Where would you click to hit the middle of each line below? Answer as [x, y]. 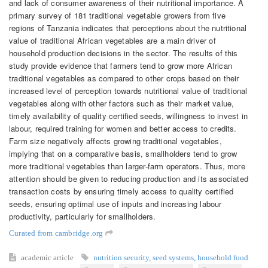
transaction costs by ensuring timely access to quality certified [121, 191]
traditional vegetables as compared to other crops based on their [124, 78]
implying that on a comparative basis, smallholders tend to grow [123, 153]
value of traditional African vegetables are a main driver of [112, 40]
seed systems [173, 257]
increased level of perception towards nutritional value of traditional [128, 90]
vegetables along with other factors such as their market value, [122, 103]
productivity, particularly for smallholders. [83, 216]
